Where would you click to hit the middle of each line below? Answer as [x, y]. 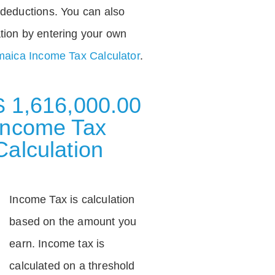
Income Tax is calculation [72, 199]
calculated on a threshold [72, 265]
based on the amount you [73, 221]
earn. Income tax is [57, 243]
